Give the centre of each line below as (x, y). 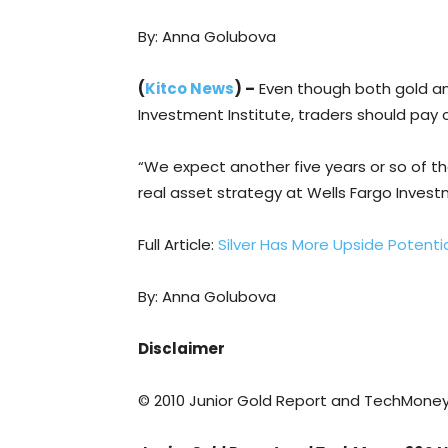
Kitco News (189, 88)
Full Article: (178, 244)
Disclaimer (181, 348)
